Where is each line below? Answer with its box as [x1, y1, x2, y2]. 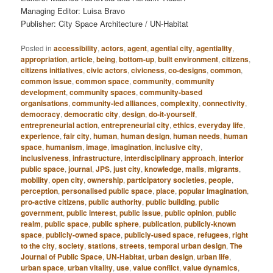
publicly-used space [124, 229, 194, 240]
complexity [160, 97, 199, 108]
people [208, 174, 232, 185]
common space [76, 75, 130, 87]
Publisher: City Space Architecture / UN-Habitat [21, 17, 189, 29]
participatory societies [127, 174, 205, 185]
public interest [66, 207, 116, 218]
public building [146, 196, 196, 207]
